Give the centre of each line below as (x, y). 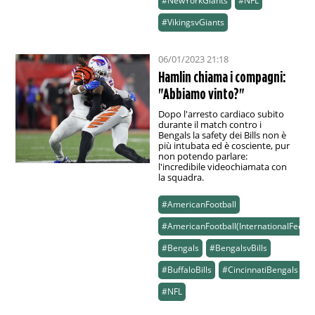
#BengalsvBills (238, 248)
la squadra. (181, 178)
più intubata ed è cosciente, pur (224, 146)
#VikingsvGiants (193, 22)
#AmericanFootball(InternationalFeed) (236, 226)
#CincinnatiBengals (260, 270)
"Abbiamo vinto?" (201, 94)
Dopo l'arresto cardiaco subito (221, 114)
